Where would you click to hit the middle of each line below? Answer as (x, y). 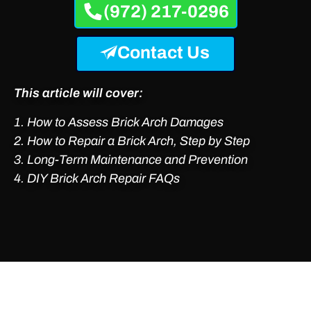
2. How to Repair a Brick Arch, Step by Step (132, 141)
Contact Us (163, 52)
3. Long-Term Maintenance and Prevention (131, 159)
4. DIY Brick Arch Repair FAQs (97, 178)
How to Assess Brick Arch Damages (125, 122)
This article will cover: (78, 93)
